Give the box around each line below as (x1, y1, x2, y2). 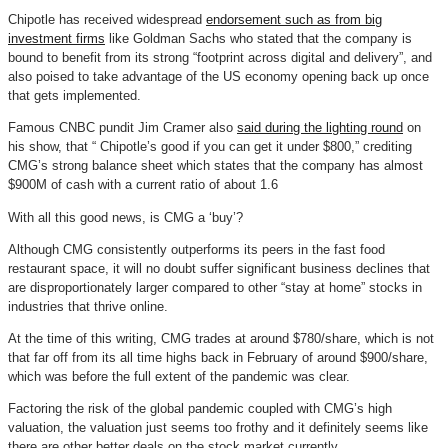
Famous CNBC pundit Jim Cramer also (8, 120, 237, 136)
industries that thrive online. (8, 298, 168, 314)
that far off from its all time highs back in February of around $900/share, (8, 349, 428, 365)
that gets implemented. (8, 88, 141, 104)
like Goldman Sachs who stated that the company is (105, 31, 412, 47)
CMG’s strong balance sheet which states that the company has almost (8, 158, 423, 174)
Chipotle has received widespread (8, 12, 206, 28)
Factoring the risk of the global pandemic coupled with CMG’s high (8, 400, 392, 416)
